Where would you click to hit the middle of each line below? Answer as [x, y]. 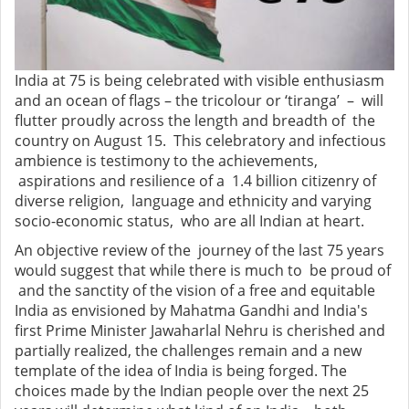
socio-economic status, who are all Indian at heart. [189, 221]
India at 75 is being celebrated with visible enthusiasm [199, 81]
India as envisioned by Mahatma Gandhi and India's [191, 311]
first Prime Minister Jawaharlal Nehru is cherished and [200, 331]
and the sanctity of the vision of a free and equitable [195, 291]
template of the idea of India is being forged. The [181, 371]
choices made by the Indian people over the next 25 [192, 391]
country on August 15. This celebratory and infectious [200, 141]
